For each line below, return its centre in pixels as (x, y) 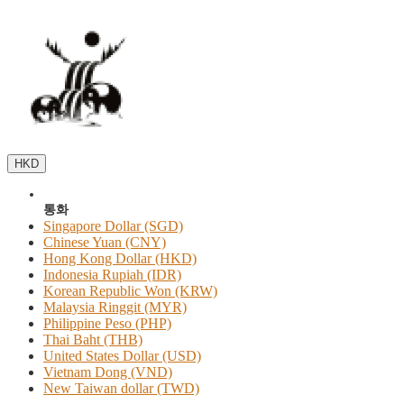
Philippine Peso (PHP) (107, 323)
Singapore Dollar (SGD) (113, 226)
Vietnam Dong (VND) (108, 372)
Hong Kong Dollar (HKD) (120, 258)
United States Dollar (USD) (122, 356)
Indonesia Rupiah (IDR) (112, 275)
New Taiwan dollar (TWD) (121, 388)
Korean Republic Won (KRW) (130, 291)
